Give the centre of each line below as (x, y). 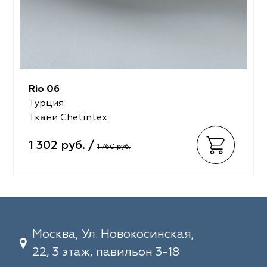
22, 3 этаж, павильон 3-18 (105, 252)
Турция (46, 104)
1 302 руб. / (63, 146)
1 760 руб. (114, 148)
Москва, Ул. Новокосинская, (113, 235)
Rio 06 (44, 90)
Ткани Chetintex (68, 118)
